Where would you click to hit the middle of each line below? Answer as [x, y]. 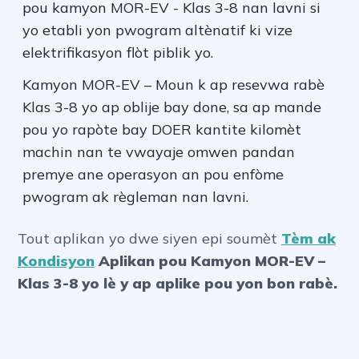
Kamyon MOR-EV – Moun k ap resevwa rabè [173, 85]
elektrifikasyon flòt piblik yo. [118, 53]
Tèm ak [309, 239]
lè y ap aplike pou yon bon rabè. [220, 284]
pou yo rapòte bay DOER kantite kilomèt [162, 130]
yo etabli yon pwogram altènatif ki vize [157, 30]
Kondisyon [56, 261]
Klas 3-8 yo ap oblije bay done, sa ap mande [172, 107]
